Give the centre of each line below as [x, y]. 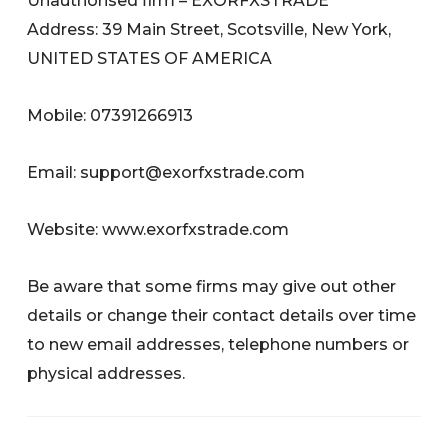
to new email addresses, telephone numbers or [218, 344]
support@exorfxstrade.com [193, 172]
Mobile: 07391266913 [110, 115]
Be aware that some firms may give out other [212, 286]
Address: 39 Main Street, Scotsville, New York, [209, 29]
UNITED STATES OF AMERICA [150, 58]
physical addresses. [106, 373]
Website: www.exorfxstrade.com [158, 229]
